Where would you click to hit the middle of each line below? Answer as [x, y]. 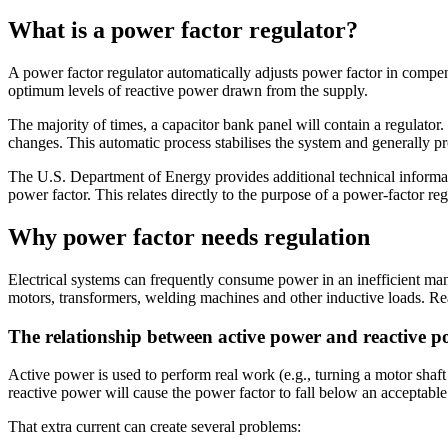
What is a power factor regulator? [183, 30]
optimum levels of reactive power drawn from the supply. [188, 90]
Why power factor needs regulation [189, 236]
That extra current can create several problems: [154, 427]
